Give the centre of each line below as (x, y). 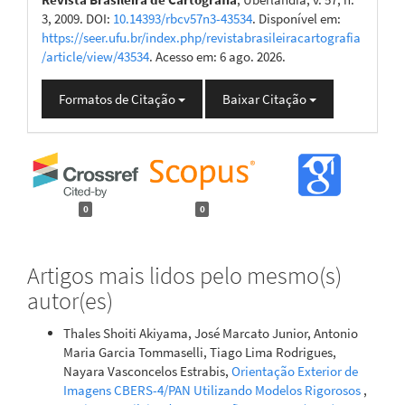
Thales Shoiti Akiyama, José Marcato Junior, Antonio (211, 333)
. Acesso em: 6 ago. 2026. (217, 57)
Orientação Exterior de (295, 371)
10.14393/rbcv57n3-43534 (183, 19)
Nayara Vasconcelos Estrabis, (147, 371)
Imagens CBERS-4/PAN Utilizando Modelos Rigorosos (213, 390)
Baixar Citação (266, 99)
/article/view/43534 (95, 57)
